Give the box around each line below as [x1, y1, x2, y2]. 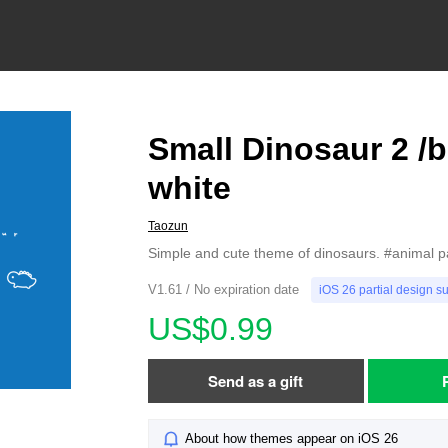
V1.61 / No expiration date [148, 282, 299, 297]
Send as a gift [208, 370, 304, 392]
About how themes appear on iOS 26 [185, 431, 398, 446]
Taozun [148, 219, 188, 233]
